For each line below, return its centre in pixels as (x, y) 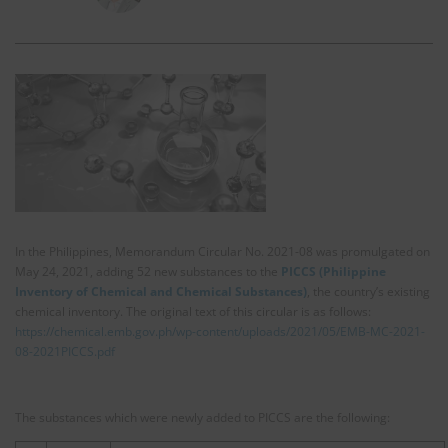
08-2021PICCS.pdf (65, 351)
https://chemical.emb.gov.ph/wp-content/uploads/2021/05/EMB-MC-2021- (220, 331)
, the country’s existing (368, 291)
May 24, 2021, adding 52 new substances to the (148, 271)
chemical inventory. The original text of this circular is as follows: (193, 311)
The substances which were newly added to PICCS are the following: (202, 417)
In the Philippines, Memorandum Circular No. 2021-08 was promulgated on (222, 251)
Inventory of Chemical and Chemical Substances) (161, 291)
